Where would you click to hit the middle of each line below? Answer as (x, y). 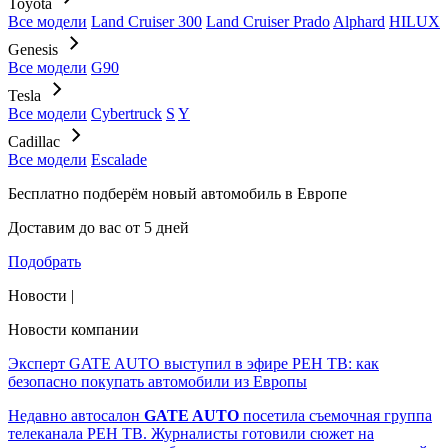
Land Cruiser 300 (146, 21)
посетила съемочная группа (337, 415)
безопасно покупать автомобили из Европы (157, 381)
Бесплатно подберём (78, 193)
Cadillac (34, 141)
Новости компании (73, 329)
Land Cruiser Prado (268, 21)
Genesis (33, 49)
